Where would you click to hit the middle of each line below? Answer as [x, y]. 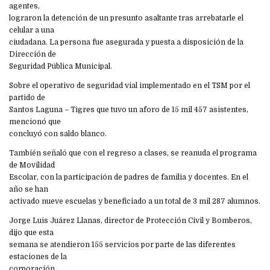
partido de [27, 98]
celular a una [32, 30]
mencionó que [35, 122]
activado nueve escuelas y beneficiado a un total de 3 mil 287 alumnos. [135, 202]
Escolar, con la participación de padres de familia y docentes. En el [129, 177]
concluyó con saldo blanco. [58, 134]
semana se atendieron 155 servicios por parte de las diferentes [122, 245]
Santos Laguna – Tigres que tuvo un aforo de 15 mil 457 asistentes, [129, 110]
